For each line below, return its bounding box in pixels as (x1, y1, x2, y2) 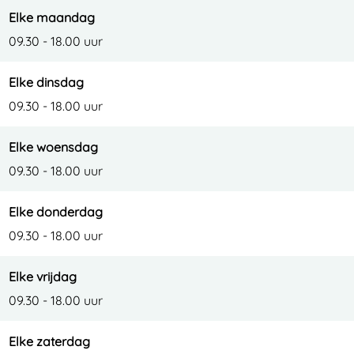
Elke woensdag (9, 139, 98, 155)
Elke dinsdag (9, 74, 84, 90)
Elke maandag (9, 9, 95, 25)
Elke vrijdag (9, 269, 77, 284)
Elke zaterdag (9, 333, 90, 349)
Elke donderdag (9, 204, 103, 220)
